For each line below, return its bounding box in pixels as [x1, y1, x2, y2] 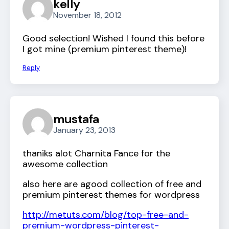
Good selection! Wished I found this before [22, 32, 204, 45]
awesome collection [22, 158, 108, 171]
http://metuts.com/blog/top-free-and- [22, 209, 189, 221]
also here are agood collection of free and [22, 178, 201, 191]
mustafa [53, 110, 99, 127]
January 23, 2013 [53, 124, 116, 135]
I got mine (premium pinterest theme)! [22, 43, 187, 56]
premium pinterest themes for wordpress [22, 189, 200, 201]
